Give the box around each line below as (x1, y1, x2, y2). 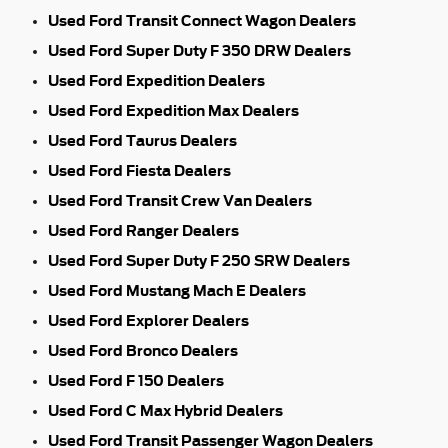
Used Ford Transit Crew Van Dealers (48, 192, 312, 209)
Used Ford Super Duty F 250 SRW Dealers (48, 252, 350, 269)
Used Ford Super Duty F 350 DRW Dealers (48, 42, 351, 59)
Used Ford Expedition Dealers (48, 72, 265, 89)
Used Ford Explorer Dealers (48, 312, 249, 329)
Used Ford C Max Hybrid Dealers (48, 402, 283, 419)
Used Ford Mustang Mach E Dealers (48, 282, 306, 299)
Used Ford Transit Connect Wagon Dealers (48, 12, 356, 29)
